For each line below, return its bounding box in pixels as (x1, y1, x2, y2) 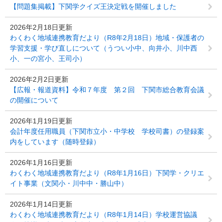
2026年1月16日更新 (10, 159, 72, 166)
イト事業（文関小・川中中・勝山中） (10, 179, 128, 187)
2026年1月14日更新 (10, 200, 72, 208)
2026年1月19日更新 (10, 117, 72, 125)
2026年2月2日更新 (10, 75, 68, 83)
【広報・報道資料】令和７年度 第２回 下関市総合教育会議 (10, 86, 204, 94)
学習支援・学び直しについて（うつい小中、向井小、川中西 (10, 44, 197, 52)
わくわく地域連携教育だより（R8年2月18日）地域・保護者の (10, 34, 204, 42)
